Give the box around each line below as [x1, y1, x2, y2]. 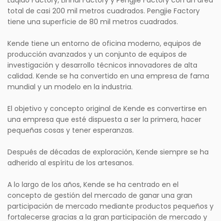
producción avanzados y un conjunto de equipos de [7, 49, 187, 60]
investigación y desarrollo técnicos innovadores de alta [7, 60, 197, 71]
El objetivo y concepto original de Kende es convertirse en [7, 104, 207, 114]
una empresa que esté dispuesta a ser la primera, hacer [7, 114, 201, 125]
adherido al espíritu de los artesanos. [7, 158, 134, 168]
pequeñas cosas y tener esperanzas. [7, 125, 134, 136]
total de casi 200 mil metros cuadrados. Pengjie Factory [7, 6, 200, 16]
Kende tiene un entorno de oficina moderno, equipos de [7, 38, 201, 49]
